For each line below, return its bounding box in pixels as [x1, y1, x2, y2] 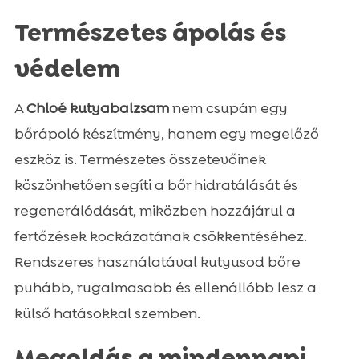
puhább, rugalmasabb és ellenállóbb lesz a [14, 277, 317, 297]
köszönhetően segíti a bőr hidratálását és [14, 175, 298, 195]
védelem [14, 52, 120, 85]
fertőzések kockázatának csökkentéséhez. [14, 226, 307, 246]
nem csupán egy [168, 98, 288, 118]
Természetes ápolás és [14, 16, 287, 49]
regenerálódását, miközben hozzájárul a [14, 200, 296, 220]
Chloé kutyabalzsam [26, 98, 169, 118]
